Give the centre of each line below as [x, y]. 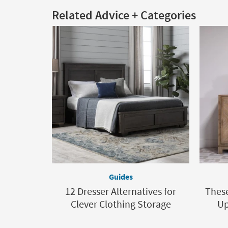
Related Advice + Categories [124, 15]
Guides [121, 177]
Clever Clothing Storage [121, 204]
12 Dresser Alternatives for [121, 191]
